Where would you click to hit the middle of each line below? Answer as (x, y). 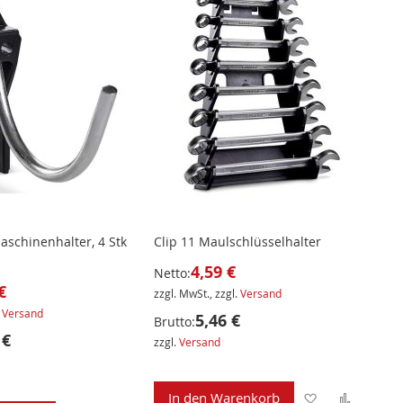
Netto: (173, 273)
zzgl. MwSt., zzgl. (197, 294)
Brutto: (175, 322)
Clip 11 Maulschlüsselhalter (238, 242)
